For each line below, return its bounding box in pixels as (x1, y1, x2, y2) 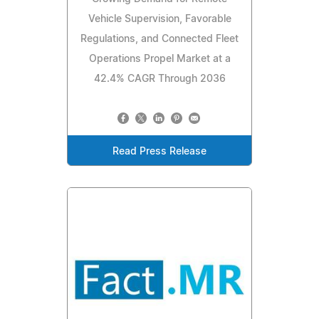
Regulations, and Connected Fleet (80, 34, 239, 45)
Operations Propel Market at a (88, 54, 231, 65)
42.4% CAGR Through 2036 (93, 74, 226, 85)
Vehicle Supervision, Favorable (88, 14, 231, 25)
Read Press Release (113, 147, 206, 157)
